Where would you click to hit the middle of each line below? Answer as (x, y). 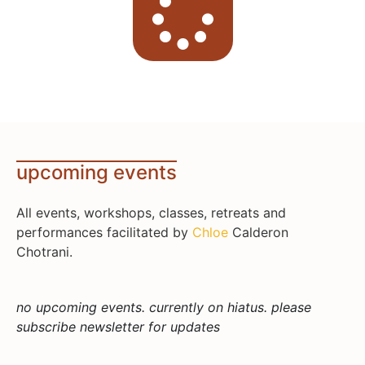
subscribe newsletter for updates (118, 327)
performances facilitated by (104, 232)
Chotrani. (46, 251)
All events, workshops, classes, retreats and (151, 212)
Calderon (258, 232)
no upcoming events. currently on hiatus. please (164, 308)
